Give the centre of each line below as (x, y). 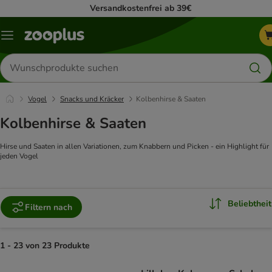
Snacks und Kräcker (92, 99)
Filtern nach (49, 207)
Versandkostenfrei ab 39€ (141, 8)
